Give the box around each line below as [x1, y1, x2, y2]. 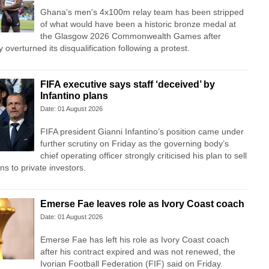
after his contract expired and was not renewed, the [40, 247, 235, 257]
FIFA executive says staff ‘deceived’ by [40, 79, 215, 90]
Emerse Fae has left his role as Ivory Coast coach [40, 235, 229, 245]
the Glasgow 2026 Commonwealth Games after [40, 31, 221, 41]
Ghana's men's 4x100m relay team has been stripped [40, 7, 244, 17]
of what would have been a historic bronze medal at [40, 19, 236, 29]
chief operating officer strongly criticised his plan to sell [40, 151, 247, 161]
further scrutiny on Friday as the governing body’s [40, 139, 229, 149]
